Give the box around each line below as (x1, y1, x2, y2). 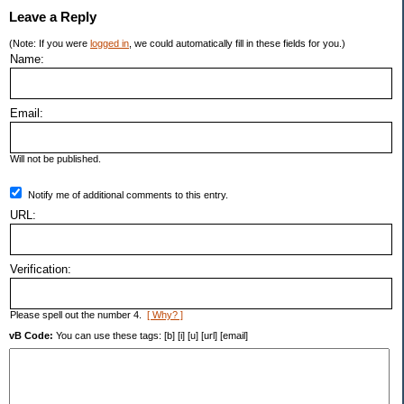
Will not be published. (10, 153, 101, 165)
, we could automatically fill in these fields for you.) (129, 38, 345, 50)
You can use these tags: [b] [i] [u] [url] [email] (53, 330, 248, 342)
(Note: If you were (9, 38, 90, 50)
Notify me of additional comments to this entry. (28, 189, 228, 201)
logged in (90, 38, 129, 50)
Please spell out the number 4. (10, 309, 147, 321)
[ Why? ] (147, 309, 183, 321)
